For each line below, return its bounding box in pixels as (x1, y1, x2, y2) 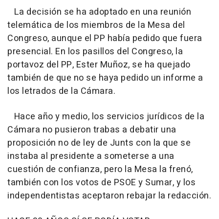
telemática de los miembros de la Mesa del (7, 18, 185, 32)
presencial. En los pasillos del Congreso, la (7, 44, 183, 58)
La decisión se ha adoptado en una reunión (7, 5, 191, 19)
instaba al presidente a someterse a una (7, 149, 175, 163)
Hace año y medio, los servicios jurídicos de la (7, 109, 204, 123)
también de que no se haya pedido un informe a (7, 71, 203, 85)
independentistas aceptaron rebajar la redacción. (7, 189, 211, 202)
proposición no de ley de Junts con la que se (7, 136, 191, 150)
